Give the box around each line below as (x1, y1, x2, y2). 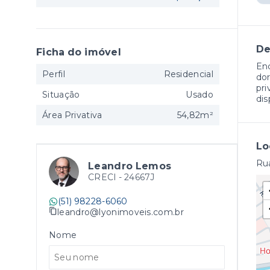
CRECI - (88, 172, 124, 183)
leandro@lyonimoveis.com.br (57, 206, 184, 218)
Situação (42, 89, 80, 100)
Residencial (163, 69, 213, 80)
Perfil (42, 69, 65, 80)
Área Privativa (42, 110, 102, 121)
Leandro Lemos (88, 160, 172, 172)
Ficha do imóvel (36, 46, 121, 58)
